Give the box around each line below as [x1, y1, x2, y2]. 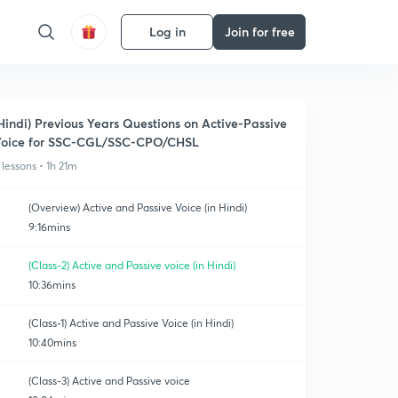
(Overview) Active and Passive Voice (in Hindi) [28, 201, 247, 214]
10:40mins [28, 336, 76, 349]
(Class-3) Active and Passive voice [28, 374, 190, 387]
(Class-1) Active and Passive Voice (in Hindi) [28, 316, 235, 330]
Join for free [224, 23, 295, 40]
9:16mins [28, 220, 70, 234]
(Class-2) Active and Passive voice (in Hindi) [28, 259, 235, 272]
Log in [148, 23, 186, 40]
